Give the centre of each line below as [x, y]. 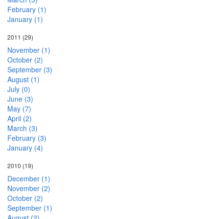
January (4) [25, 148]
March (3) [22, 128]
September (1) [30, 208]
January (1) [25, 19]
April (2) [20, 119]
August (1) [23, 79]
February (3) [27, 138]
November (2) [29, 188]
